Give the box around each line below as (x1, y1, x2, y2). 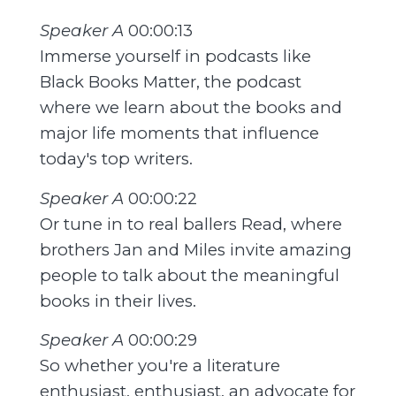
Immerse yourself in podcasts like (39, 45, 311, 66)
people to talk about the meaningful (39, 264, 339, 286)
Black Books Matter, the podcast (39, 71, 301, 92)
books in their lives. (39, 290, 196, 311)
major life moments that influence (39, 122, 319, 143)
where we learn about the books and (39, 96, 342, 118)
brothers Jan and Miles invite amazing (39, 239, 352, 260)
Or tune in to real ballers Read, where (39, 213, 342, 234)
